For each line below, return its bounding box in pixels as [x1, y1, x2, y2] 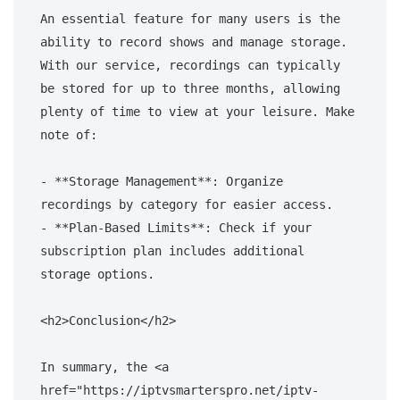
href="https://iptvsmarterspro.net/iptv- [40, 382, 319, 397]
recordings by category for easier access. [40, 196, 333, 212]
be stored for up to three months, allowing [40, 80, 340, 96]
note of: [40, 127, 97, 142]
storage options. [40, 266, 154, 281]
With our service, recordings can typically [40, 57, 340, 72]
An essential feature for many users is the [40, 11, 340, 26]
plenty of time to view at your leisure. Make [40, 104, 354, 119]
